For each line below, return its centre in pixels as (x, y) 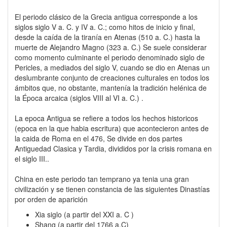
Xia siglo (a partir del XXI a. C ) (84, 214)
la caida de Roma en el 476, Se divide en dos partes (99, 138)
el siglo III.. (32, 158)
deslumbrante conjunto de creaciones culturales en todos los (112, 77)
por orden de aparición (51, 199)
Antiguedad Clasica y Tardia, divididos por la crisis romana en (113, 148)
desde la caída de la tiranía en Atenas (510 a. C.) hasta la (107, 37)
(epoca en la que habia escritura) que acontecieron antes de (112, 128)
